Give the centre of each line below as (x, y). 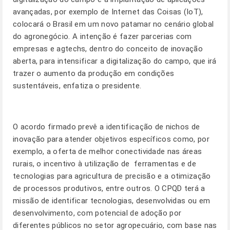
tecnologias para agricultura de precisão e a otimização (112, 176)
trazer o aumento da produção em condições (94, 73)
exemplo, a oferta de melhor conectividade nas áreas (108, 151)
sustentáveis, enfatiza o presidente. (77, 86)
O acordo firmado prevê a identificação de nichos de (107, 127)
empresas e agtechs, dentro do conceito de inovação (108, 49)
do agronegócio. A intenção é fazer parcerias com (102, 36)
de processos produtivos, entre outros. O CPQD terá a (109, 188)
